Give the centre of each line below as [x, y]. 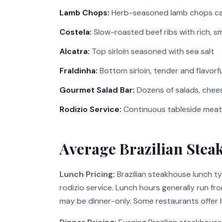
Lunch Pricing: [87, 174]
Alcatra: [75, 51]
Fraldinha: [79, 71]
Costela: [76, 32]
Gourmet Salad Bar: [97, 90]
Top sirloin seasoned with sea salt [152, 51]
